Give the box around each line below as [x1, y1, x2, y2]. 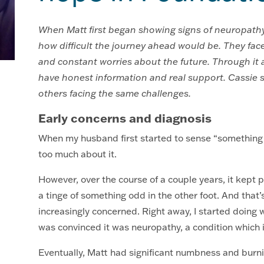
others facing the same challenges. [38, 87, 193, 99]
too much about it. [38, 148, 121, 160]
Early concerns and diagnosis [38, 110, 212, 126]
